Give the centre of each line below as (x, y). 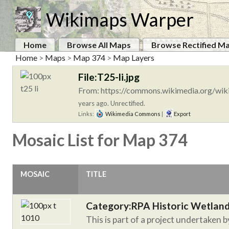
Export (181, 114)
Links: (87, 114)
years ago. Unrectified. (112, 104)
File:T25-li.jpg (109, 77)
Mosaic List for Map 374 (100, 140)
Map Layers (134, 58)
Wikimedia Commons (132, 114)
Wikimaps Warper (120, 19)
